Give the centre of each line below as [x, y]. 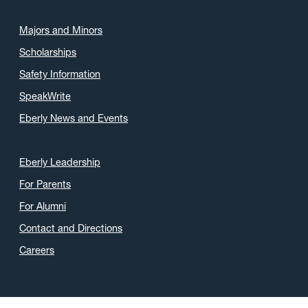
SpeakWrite [45, 97]
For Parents [45, 185]
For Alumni [43, 207]
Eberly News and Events [74, 119]
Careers [37, 251]
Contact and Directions [71, 229]
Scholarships [48, 53]
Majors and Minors [61, 31]
